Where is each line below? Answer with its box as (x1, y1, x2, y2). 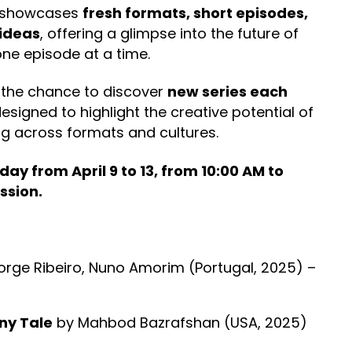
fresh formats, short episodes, (82, 2, 308, 23)
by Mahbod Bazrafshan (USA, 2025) (53, 312, 307, 332)
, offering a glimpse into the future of (40, 23, 299, 43)
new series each (167, 82, 288, 101)
